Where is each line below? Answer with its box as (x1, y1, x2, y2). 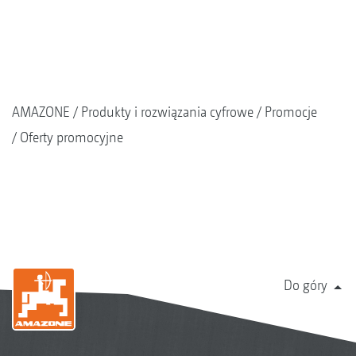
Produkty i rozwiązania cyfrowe (81, 103, 253, 121)
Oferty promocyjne (20, 129, 123, 146)
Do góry (284, 277, 327, 294)
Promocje (265, 103, 317, 121)
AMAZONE (12, 103, 70, 121)
